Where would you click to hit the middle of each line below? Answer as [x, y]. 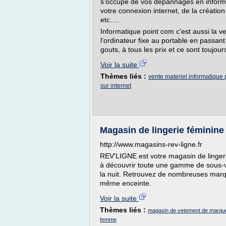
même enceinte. [126, 183]
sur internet [116, 86]
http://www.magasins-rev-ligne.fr [151, 144]
